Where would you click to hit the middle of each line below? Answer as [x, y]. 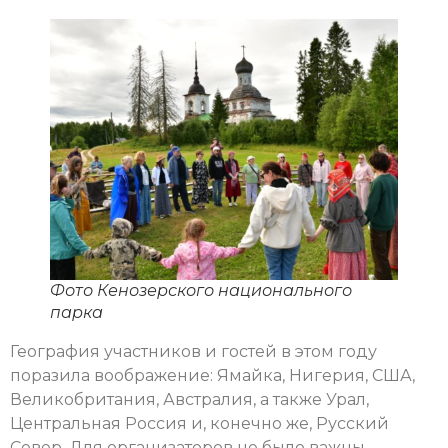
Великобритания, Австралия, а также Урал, [189, 400]
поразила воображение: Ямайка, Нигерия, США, [212, 376]
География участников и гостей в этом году [193, 352]
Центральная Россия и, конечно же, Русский [199, 424]
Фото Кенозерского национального [201, 291]
